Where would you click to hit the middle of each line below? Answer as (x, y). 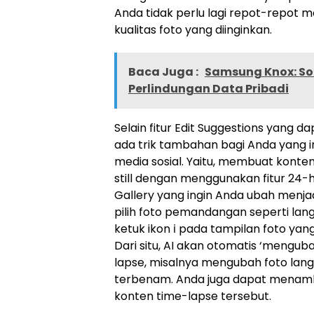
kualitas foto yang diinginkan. (193, 30)
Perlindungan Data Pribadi (209, 89)
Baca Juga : (164, 72)
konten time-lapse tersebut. (193, 296)
